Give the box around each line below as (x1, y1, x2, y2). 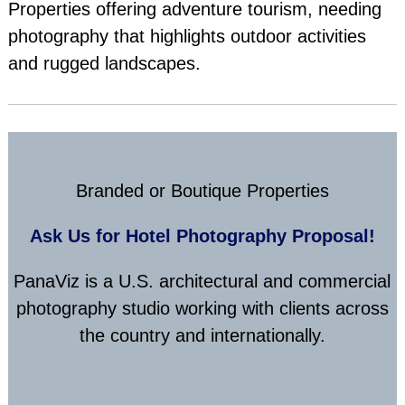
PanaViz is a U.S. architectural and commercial (14, 271, 391, 292)
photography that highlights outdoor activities (7, 26, 366, 47)
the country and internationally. (79, 325, 325, 346)
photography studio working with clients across (15, 298, 389, 319)
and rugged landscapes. (7, 53, 201, 74)
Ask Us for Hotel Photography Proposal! (29, 226, 375, 247)
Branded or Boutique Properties (75, 181, 329, 202)
